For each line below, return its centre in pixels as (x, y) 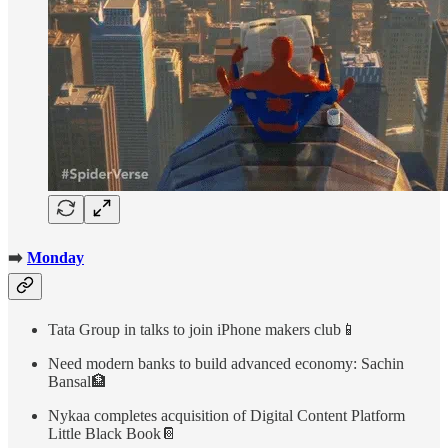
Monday (55, 257)
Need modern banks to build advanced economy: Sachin (226, 363)
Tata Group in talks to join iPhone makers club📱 (202, 329)
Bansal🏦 (77, 381)
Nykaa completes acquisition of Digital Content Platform (226, 415)
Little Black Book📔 (112, 433)
